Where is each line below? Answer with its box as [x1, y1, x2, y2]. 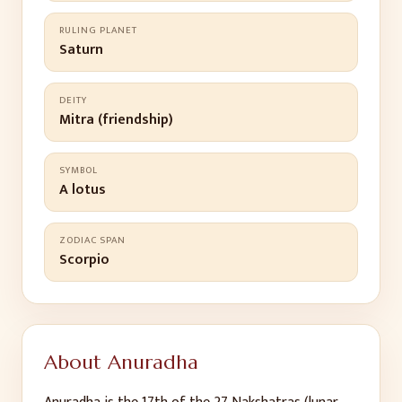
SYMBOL [59, 162, 98, 179]
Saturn [59, 38, 103, 62]
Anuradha [108, 350, 198, 374]
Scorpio [59, 248, 109, 272]
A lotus [59, 178, 106, 202]
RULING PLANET [59, 22, 137, 39]
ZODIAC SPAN [59, 232, 126, 249]
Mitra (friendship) [59, 108, 173, 132]
